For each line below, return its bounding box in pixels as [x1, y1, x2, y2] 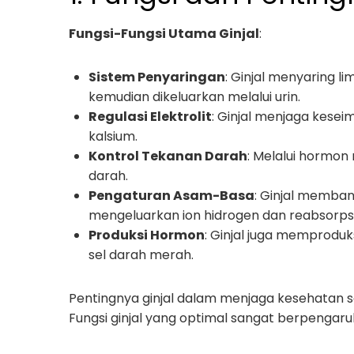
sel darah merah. [88, 246, 194, 264]
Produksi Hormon [88, 226, 205, 244]
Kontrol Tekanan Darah [88, 147, 247, 165]
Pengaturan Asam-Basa [88, 186, 254, 205]
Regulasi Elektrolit [88, 107, 212, 126]
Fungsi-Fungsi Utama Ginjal [69, 24, 259, 43]
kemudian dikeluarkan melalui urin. [88, 88, 300, 106]
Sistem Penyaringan [88, 68, 225, 86]
